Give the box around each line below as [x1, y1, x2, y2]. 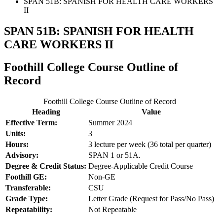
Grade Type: [5, 194, 48, 203]
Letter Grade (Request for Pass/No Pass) [88, 194, 214, 203]
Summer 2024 [88, 118, 132, 127]
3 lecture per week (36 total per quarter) [88, 140, 211, 149]
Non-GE [88, 173, 115, 182]
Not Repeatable [88, 205, 137, 214]
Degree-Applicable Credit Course [88, 162, 193, 171]
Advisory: [5, 151, 38, 160]
